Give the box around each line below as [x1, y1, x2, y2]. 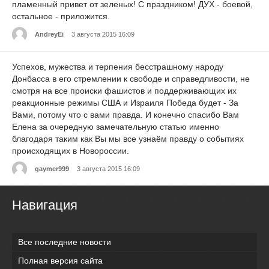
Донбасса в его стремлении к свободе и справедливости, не [12, 73, 250, 83]
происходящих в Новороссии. [12, 145, 129, 156]
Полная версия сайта [18, 255, 103, 265]
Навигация [12, 197, 77, 213]
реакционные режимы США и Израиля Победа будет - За [12, 97, 238, 107]
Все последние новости [18, 237, 111, 247]
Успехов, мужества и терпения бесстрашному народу [12, 61, 223, 71]
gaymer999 [35, 165, 69, 172]
